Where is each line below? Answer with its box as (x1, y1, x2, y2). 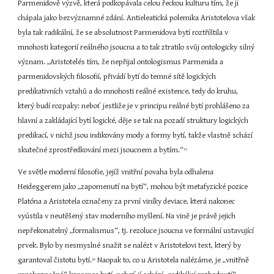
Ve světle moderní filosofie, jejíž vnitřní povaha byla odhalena (18, 168, 214, 177)
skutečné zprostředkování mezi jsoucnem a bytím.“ (18, 146, 184, 155)
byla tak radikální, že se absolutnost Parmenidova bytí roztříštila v (18, 28, 229, 37)
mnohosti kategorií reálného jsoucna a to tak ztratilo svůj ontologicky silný (18, 43, 255, 52)
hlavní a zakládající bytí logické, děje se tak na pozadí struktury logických (18, 116, 249, 125)
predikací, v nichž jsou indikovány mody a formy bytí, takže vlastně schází (18, 131, 253, 140)
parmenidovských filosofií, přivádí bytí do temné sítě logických (18, 72, 217, 81)
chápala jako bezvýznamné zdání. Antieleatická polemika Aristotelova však (18, 13, 256, 23)
